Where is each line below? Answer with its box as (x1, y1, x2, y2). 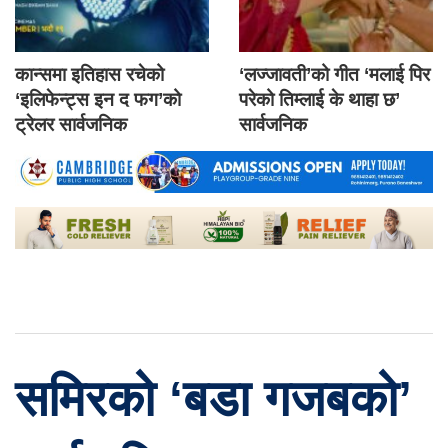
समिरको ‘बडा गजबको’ (15, 370, 412, 428)
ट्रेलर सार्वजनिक (15, 114, 127, 136)
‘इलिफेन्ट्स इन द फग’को (15, 89, 181, 111)
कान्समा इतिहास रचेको (15, 64, 164, 86)
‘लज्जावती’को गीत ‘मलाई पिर (239, 64, 430, 86)
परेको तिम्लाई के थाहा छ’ (239, 89, 400, 111)
